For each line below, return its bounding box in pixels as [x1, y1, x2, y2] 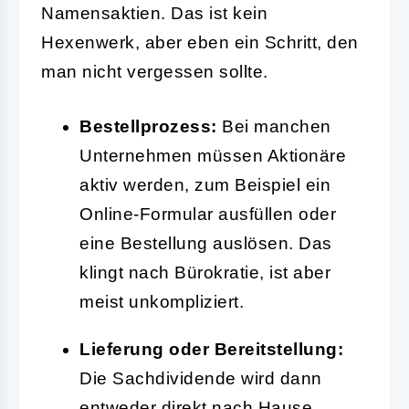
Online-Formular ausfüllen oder [79, 204, 336, 224]
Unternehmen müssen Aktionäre [79, 145, 346, 165]
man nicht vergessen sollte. [41, 61, 268, 81]
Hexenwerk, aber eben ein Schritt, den [41, 32, 359, 52]
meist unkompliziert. [79, 291, 244, 311]
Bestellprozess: [79, 116, 217, 136]
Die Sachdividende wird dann [79, 368, 322, 388]
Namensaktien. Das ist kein [41, 3, 267, 23]
